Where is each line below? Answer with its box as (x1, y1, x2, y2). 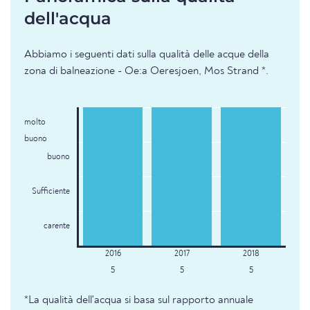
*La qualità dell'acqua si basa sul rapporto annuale (24, 295, 253, 307)
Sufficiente (31, 188, 70, 197)
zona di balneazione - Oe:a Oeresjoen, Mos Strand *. (24, 66, 268, 77)
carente (43, 222, 70, 231)
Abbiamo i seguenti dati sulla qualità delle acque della (24, 49, 269, 61)
